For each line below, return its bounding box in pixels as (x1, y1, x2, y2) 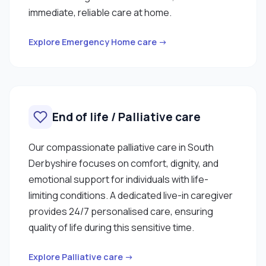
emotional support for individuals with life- (28, 172, 208, 186)
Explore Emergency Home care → (28, 36, 167, 47)
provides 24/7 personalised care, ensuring (28, 204, 213, 218)
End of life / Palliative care (52, 109, 201, 125)
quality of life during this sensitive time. (28, 220, 194, 234)
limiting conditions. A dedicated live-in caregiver (28, 188, 233, 202)
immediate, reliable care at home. (28, 5, 172, 19)
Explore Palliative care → (28, 251, 134, 262)
